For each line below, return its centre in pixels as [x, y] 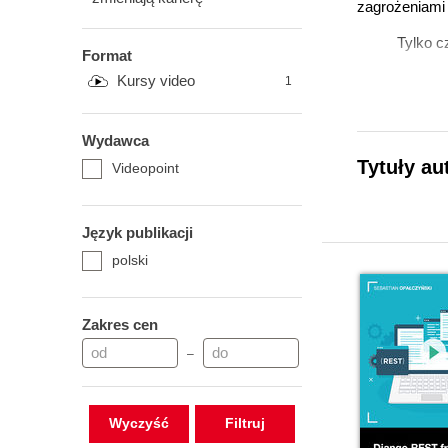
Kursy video [156, 80]
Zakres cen [120, 324]
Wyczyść [138, 423]
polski [130, 260]
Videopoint [145, 168]
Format [107, 55]
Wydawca [115, 140]
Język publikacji [137, 232]
